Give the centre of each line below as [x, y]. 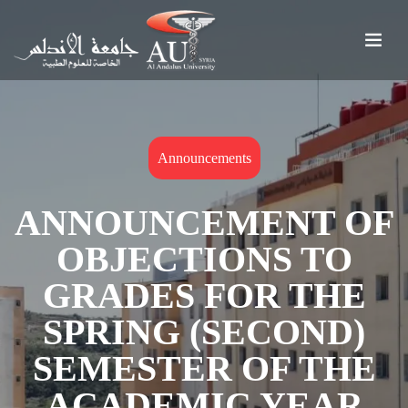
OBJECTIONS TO [204, 259]
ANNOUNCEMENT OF [204, 223]
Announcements [204, 158]
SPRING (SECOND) [204, 332]
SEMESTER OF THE [204, 368]
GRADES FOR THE [204, 296]
